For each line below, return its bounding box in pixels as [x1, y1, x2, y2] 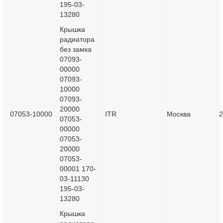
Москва [167, 110, 191, 118]
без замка [60, 45, 92, 53]
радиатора [60, 35, 95, 43]
